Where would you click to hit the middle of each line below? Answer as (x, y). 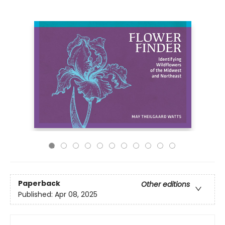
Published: (36, 195)
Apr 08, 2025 (76, 195)
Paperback (39, 184)
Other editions (165, 185)
